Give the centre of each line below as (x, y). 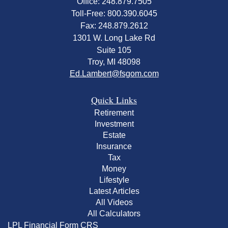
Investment (114, 124)
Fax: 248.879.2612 (114, 25)
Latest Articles (114, 191)
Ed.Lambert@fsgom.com (114, 73)
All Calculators (114, 213)
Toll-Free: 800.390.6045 (114, 13)
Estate (114, 135)
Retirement (114, 112)
